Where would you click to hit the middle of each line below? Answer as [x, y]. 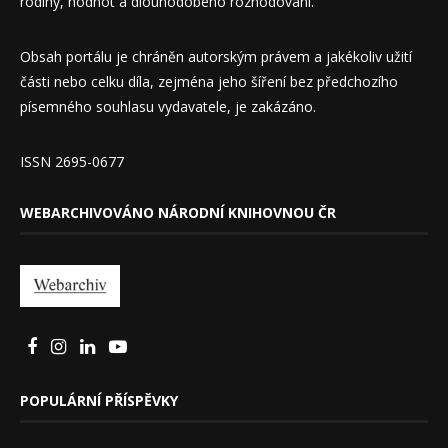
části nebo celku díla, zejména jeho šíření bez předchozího [209, 81]
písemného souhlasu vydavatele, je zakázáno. [168, 106]
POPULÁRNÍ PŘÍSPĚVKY [99, 400]
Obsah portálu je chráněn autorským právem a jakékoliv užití [216, 56]
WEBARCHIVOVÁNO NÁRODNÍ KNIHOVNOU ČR [178, 212]
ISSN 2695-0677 [72, 161]
